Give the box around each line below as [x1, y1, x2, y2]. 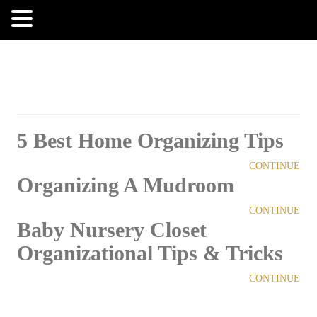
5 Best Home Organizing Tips [16, 129, 284, 152]
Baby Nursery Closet [16, 218, 207, 241]
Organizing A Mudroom [16, 173, 234, 197]
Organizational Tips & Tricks [16, 241, 283, 265]
